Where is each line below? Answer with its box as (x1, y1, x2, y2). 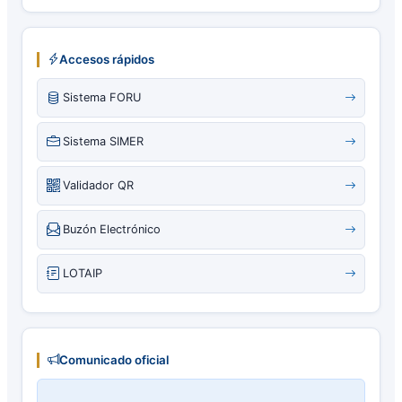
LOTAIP (63, 266, 102, 280)
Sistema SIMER (63, 134, 144, 148)
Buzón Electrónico (63, 222, 161, 236)
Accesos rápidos (59, 51, 154, 66)
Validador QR (63, 178, 134, 192)
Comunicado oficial (59, 352, 169, 367)
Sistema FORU (63, 90, 141, 104)
